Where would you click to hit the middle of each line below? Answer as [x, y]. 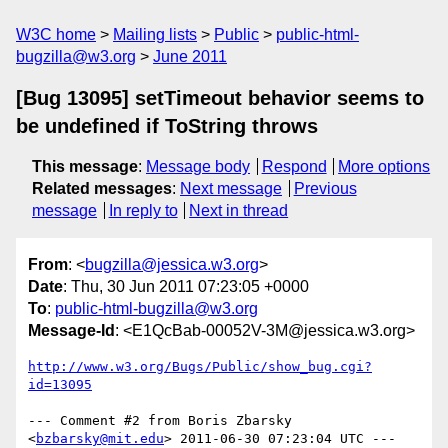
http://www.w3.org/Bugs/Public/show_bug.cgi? [200, 367]
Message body [198, 166]
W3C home [56, 34]
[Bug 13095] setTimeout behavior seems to [220, 98]
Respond [294, 166]
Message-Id [71, 331]
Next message [231, 188]
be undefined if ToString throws [167, 126]
